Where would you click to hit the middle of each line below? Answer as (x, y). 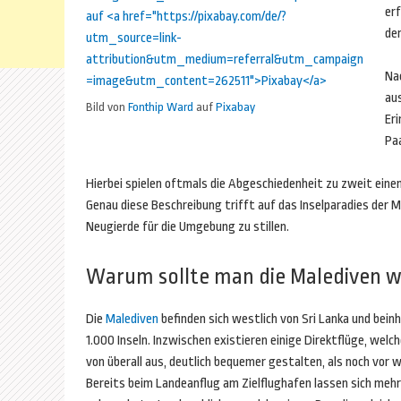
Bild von (107, 107)
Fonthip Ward (161, 107)
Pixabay (235, 107)
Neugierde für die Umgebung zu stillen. (188, 227)
